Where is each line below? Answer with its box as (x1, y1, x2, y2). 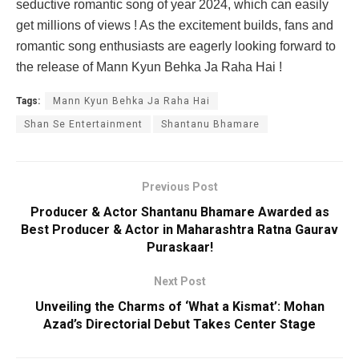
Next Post (153, 274, 206, 288)
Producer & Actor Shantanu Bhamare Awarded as (30, 204, 329, 220)
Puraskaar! (146, 239, 213, 255)
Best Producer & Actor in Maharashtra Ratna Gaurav (21, 221, 338, 237)
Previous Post (141, 179, 218, 193)
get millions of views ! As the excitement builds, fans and (16, 18, 333, 32)
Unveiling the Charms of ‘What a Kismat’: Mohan (34, 298, 325, 314)
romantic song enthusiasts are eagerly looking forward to (16, 38, 336, 53)
